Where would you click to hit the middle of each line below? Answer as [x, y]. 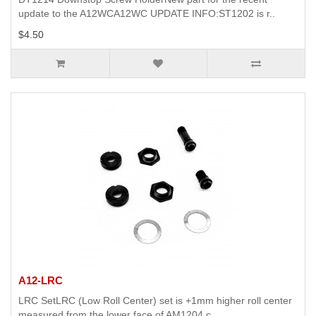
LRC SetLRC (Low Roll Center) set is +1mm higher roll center [155, 301]
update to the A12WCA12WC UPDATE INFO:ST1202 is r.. [147, 14]
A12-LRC [41, 281]
